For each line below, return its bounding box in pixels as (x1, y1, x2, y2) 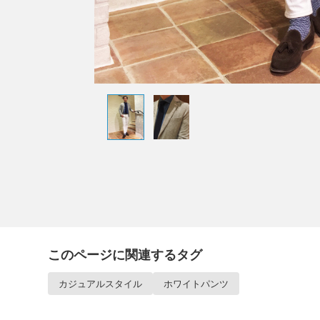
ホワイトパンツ (164, 278, 229, 289)
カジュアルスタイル (59, 278, 142, 289)
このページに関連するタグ (48, 247, 202, 262)
